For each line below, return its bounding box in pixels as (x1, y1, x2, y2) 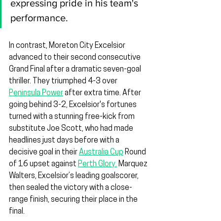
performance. (10, 12, 68, 24)
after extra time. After (63, 89, 143, 98)
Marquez (117, 160, 149, 169)
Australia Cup (79, 148, 123, 157)
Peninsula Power (9, 89, 63, 98)
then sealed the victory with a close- (9, 184, 132, 192)
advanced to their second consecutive (9, 54, 142, 62)
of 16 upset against (9, 160, 78, 169)
